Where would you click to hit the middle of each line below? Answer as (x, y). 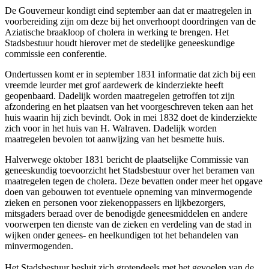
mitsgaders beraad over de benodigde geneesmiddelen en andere (126, 213)
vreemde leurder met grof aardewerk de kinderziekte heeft (114, 85)
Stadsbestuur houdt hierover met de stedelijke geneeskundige (120, 43)
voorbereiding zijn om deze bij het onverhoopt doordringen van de (130, 21)
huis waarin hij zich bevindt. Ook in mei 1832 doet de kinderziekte (131, 117)
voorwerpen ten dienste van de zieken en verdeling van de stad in (128, 224)
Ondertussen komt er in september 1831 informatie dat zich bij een (130, 74)
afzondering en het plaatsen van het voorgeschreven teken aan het (129, 106)
